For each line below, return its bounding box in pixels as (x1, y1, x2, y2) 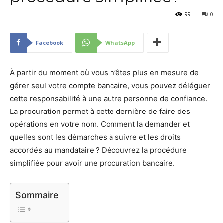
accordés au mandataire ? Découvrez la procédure (10, 145, 187, 155)
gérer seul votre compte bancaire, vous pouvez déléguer (10, 80, 210, 90)
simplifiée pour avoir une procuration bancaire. (10, 158, 175, 168)
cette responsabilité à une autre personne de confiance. (10, 93, 207, 103)
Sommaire (15, 189, 59, 200)
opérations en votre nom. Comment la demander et (10, 119, 190, 129)
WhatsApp (105, 38, 135, 46)
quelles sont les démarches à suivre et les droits (10, 132, 181, 142)
